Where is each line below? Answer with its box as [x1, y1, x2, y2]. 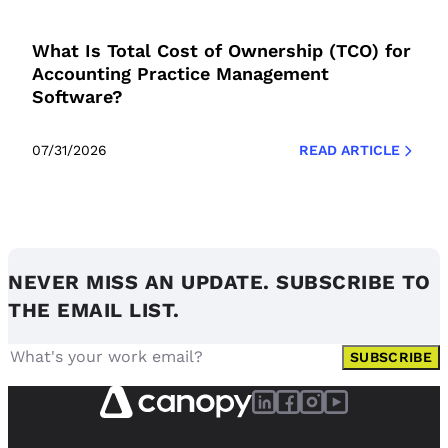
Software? [32, 86, 123, 108]
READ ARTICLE [299, 142, 400, 159]
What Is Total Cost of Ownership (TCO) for [32, 40, 411, 62]
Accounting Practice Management [32, 63, 329, 85]
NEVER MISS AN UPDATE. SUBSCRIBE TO [8, 270, 430, 295]
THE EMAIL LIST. [8, 298, 180, 323]
